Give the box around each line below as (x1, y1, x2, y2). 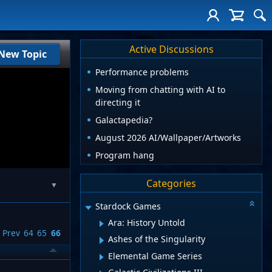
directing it (95, 97, 140, 109)
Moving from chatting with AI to (95, 84, 225, 96)
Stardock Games (95, 200, 161, 212)
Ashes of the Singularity (108, 233, 205, 245)
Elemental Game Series (108, 250, 202, 262)
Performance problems (95, 66, 189, 78)
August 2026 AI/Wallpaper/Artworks (95, 132, 241, 144)
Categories (146, 176, 196, 190)
